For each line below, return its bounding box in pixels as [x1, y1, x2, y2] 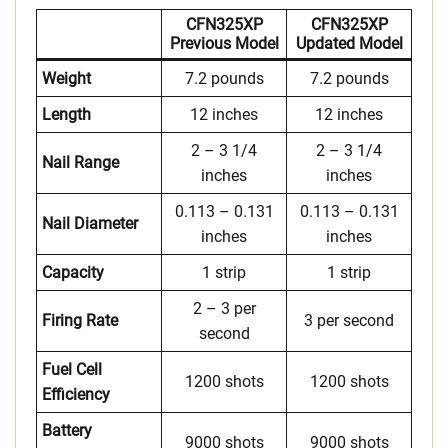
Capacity [42, 263, 104, 282]
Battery [42, 421, 92, 440]
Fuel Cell [42, 360, 102, 379]
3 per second [304, 311, 394, 330]
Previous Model [169, 34, 279, 53]
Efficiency [42, 385, 110, 404]
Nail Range [42, 153, 119, 172]
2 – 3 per [192, 299, 256, 318]
